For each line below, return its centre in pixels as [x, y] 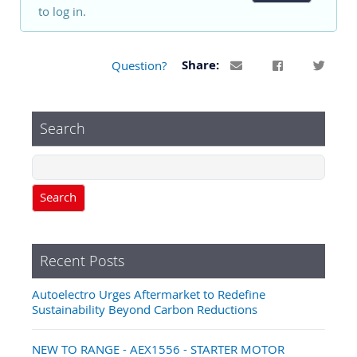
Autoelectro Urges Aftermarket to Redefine [149, 294]
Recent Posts [82, 260]
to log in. [62, 11]
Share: [202, 65]
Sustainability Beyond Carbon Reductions [145, 309]
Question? [139, 65]
